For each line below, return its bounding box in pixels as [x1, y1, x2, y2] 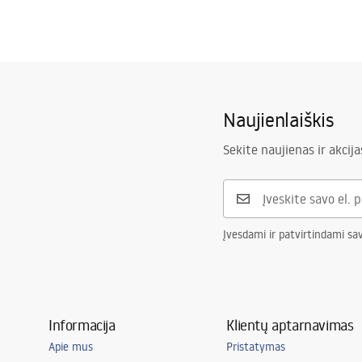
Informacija [48, 314, 116, 335]
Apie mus [48, 339, 93, 354]
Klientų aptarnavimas [226, 314, 354, 335]
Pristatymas [226, 339, 286, 354]
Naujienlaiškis [223, 106, 334, 132]
